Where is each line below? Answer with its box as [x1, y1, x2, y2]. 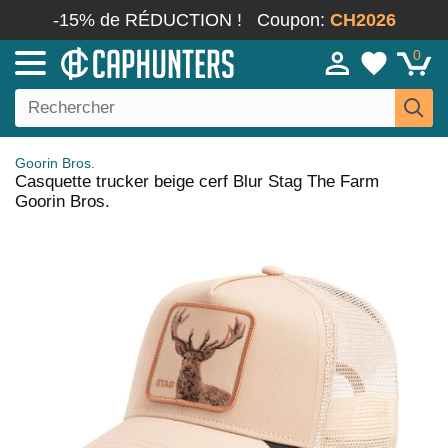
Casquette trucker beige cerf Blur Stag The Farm [15, 172, 379, 191]
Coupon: [256, 10, 330, 30]
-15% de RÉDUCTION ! [52, 10, 242, 30]
